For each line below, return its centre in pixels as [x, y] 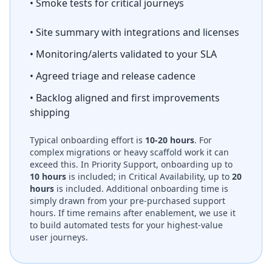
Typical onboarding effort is [87, 140]
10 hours [48, 176]
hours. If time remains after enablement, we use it [133, 213]
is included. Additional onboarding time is [141, 189]
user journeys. [59, 237]
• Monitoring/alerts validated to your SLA [123, 54]
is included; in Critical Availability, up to [149, 176]
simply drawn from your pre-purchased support [127, 201]
